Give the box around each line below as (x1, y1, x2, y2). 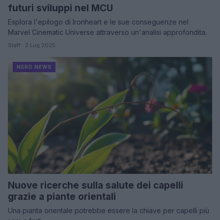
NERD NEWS (17, 64, 52, 70)
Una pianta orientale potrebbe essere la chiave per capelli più (8, 206, 209, 215)
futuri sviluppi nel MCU (8, 2, 113, 14)
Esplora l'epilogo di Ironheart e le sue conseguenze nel (8, 18, 189, 27)
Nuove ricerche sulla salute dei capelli (8, 179, 183, 191)
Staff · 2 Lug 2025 (8, 42, 55, 49)
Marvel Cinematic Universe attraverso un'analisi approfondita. (8, 28, 207, 37)
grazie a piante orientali (8, 191, 116, 202)
